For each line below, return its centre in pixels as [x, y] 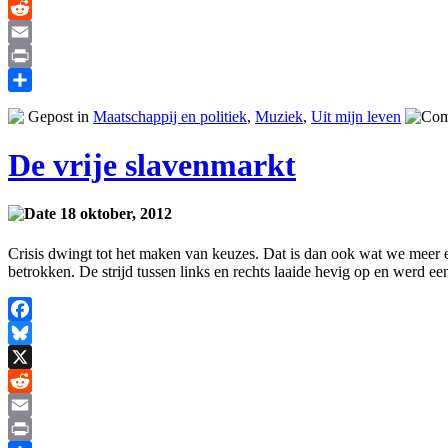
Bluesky [34, 356]
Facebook [39, 332]
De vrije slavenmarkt [152, 165]
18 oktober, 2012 [114, 214]
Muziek [279, 116]
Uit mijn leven [356, 116]
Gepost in [58, 116]
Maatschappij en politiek [170, 116]
